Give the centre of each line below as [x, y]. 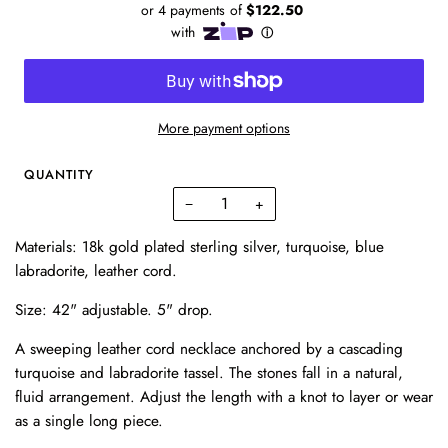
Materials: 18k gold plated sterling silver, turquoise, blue [199, 246]
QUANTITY [59, 174]
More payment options [224, 127]
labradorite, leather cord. [96, 270]
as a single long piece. [89, 420]
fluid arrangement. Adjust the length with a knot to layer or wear [224, 396]
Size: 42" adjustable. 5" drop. [114, 309]
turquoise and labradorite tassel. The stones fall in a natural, [209, 372]
